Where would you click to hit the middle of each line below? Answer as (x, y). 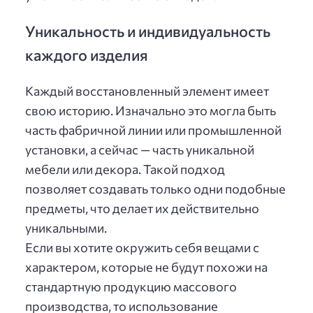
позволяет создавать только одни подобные (155, 189)
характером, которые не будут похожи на (146, 267)
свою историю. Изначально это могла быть (151, 111)
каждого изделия (87, 54)
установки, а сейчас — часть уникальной (140, 150)
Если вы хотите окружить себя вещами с (142, 248)
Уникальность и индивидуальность (148, 30)
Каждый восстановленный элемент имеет (147, 91)
